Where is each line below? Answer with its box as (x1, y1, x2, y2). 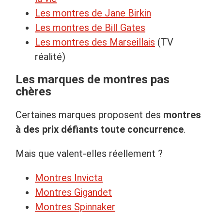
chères (15, 84, 51, 98)
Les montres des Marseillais (35, 36, 155, 48)
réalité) (35, 50, 65, 62)
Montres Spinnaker (35, 201, 115, 213)
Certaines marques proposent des (15, 108, 163, 121)
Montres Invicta (35, 171, 103, 184)
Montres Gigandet (35, 186, 112, 198)
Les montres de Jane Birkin (35, 7, 151, 19)
